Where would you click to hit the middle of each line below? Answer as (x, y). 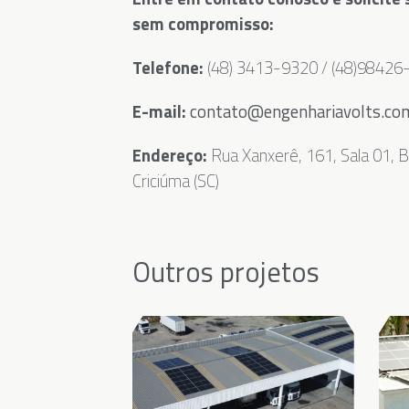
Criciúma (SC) (175, 181)
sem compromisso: (203, 24)
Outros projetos (225, 273)
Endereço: (169, 156)
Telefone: (168, 68)
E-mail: (159, 112)
